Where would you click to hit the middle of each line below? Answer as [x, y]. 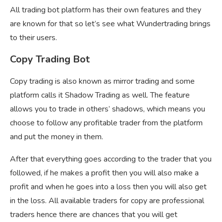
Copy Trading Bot [50, 59]
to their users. [33, 38]
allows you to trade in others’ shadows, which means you [108, 109]
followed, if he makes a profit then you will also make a [104, 173]
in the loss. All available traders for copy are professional [107, 201]
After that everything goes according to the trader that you [111, 159]
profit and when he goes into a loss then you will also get [108, 187]
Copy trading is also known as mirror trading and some [102, 82]
